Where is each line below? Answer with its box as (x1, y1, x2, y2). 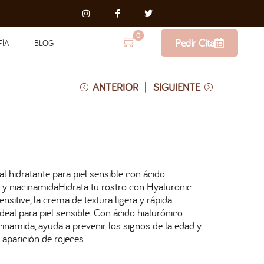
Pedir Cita (175, 36, 215, 49)
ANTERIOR (93, 80, 138, 94)
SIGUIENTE (153, 80, 200, 94)
